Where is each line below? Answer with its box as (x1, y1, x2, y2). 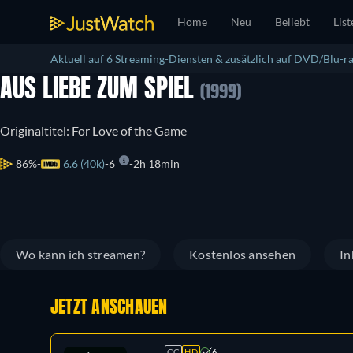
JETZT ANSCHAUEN (50, 299, 168, 317)
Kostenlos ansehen (189, 247, 296, 262)
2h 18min (133, 157, 180, 170)
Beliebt (275, 15, 310, 28)
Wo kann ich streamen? (16, 247, 146, 262)
